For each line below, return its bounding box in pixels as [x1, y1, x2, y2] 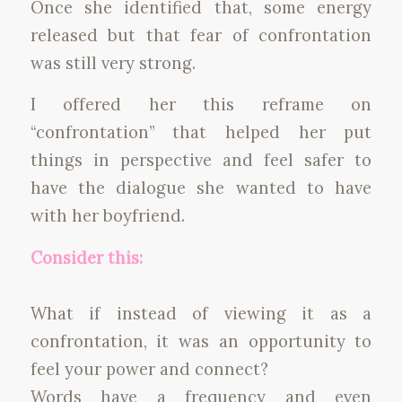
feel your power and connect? [30, 357, 268, 380]
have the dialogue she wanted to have [30, 177, 372, 199]
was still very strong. [30, 51, 196, 74]
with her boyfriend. [30, 205, 185, 227]
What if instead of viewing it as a [30, 301, 372, 324]
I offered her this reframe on [30, 93, 372, 116]
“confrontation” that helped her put [30, 121, 372, 144]
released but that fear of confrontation [30, 23, 372, 46]
